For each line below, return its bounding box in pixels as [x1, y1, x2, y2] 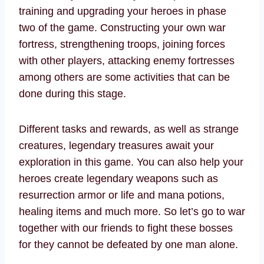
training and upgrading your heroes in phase [19, 5, 226, 18]
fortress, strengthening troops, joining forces [19, 38, 225, 51]
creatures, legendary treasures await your [19, 140, 214, 152]
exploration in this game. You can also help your [19, 156, 243, 169]
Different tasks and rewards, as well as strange [19, 123, 239, 136]
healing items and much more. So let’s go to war [19, 206, 245, 218]
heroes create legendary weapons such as [19, 173, 218, 185]
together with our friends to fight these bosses [19, 222, 233, 235]
